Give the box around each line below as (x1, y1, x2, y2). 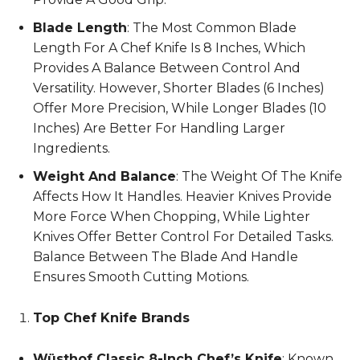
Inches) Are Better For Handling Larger (33, 120, 285, 136)
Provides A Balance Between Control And (33, 59, 301, 76)
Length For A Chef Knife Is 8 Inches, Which (33, 39, 305, 55)
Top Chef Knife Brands (33, 309, 190, 325)
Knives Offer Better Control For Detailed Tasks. (33, 228, 333, 244)
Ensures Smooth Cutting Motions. (33, 268, 249, 284)
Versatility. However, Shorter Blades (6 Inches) (33, 80, 325, 96)
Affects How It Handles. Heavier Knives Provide (33, 188, 332, 204)
